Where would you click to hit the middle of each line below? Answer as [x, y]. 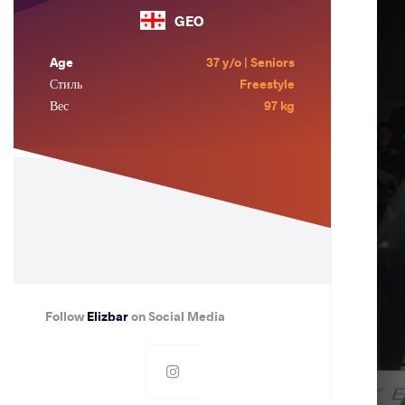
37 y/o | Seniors [250, 62]
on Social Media [177, 316]
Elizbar [108, 316]
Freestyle [267, 84]
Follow [66, 316]
